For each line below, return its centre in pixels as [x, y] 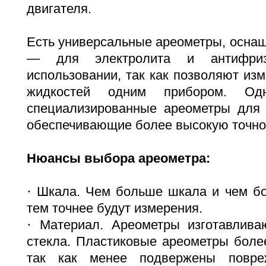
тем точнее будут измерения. [115, 208]
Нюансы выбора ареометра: [118, 158]
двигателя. [59, 9]
